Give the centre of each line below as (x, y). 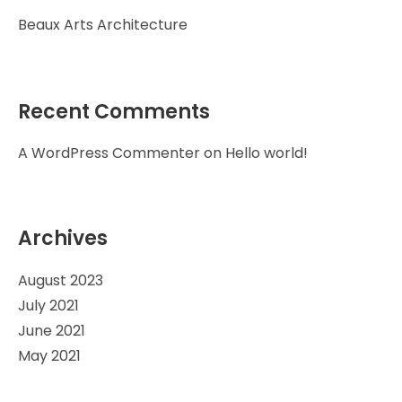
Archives (63, 238)
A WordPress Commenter (109, 153)
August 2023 (61, 280)
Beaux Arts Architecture (103, 24)
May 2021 (49, 355)
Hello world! (267, 153)
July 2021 (48, 305)
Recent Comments (114, 111)
